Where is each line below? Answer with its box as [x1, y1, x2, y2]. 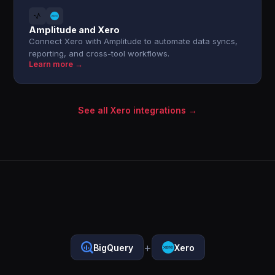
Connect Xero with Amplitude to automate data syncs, [29, 36, 238, 46]
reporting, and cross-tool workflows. [29, 48, 170, 58]
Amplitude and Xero [29, 25, 120, 35]
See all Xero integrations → [78, 105, 197, 115]
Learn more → [29, 60, 83, 69]
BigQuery [93, 242, 133, 253]
